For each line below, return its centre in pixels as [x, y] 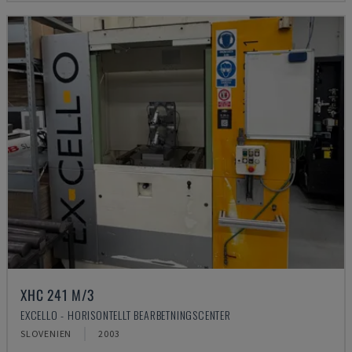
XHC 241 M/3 [57, 295]
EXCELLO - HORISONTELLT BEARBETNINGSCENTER [126, 315]
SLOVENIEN [46, 334]
